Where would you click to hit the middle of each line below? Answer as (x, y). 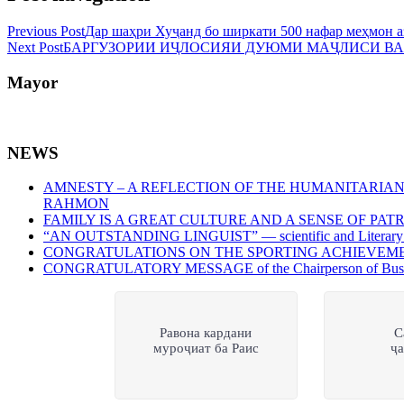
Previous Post (46, 32)
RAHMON (76, 204)
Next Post (35, 48)
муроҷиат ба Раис (206, 349)
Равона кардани (206, 333)
